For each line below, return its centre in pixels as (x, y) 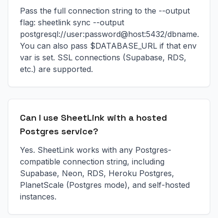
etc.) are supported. (56, 69)
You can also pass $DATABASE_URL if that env (108, 46)
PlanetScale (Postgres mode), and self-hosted (105, 185)
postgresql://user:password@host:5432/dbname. (109, 34)
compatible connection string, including (92, 162)
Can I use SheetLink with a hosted (93, 118)
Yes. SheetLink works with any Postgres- (96, 150)
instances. (38, 197)
